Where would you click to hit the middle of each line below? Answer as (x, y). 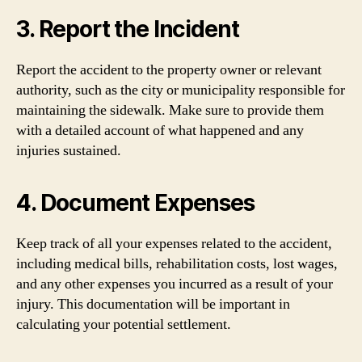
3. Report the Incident (128, 29)
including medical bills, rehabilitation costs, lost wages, (177, 264)
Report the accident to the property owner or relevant (169, 70)
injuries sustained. (69, 151)
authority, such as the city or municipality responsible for (181, 90)
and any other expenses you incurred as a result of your (175, 284)
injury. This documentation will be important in (153, 304)
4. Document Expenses (135, 203)
